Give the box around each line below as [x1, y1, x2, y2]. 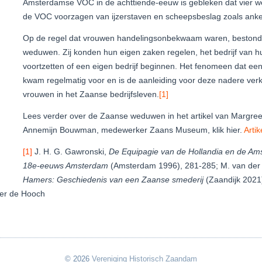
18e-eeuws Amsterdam [23, 161, 111, 170]
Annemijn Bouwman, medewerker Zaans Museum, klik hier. [23, 125, 244, 135]
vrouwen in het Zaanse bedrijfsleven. [23, 89, 159, 99]
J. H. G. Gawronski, [32, 147, 109, 156]
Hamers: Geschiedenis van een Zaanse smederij [23, 175, 204, 184]
